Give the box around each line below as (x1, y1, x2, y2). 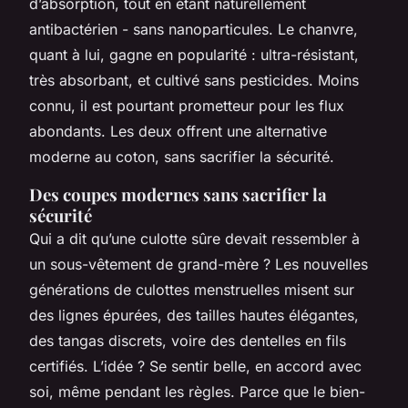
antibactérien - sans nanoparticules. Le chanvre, (29, 19, 358, 38)
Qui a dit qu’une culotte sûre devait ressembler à (29, 229, 360, 248)
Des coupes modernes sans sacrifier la (29, 182, 327, 206)
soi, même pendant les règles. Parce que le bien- (29, 382, 365, 401)
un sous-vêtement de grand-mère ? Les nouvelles (29, 254, 368, 273)
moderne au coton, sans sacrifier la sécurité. (29, 147, 334, 166)
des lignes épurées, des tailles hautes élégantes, (29, 305, 359, 324)
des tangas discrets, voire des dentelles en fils (29, 331, 346, 350)
